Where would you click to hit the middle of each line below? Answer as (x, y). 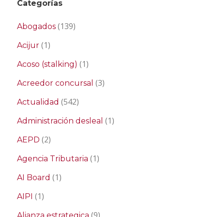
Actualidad (38, 102)
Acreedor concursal (55, 83)
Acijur (28, 45)
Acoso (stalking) (47, 64)
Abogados (36, 26)
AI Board (34, 178)
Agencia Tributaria (53, 159)
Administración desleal (60, 121)
